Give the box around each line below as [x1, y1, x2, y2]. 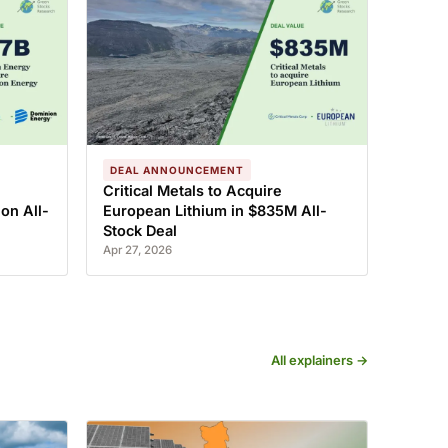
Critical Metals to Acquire [102, 182, 282, 199]
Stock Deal [102, 222, 177, 239]
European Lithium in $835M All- [102, 202, 327, 219]
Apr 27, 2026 [102, 243, 172, 257]
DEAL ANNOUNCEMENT [109, 164, 244, 176]
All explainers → [271, 352, 368, 368]
